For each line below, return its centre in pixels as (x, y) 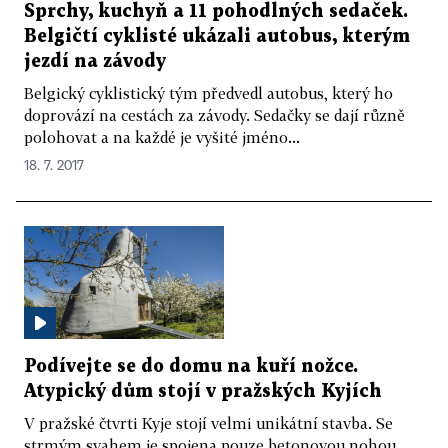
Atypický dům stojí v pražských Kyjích (203, 391)
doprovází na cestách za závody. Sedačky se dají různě (214, 114)
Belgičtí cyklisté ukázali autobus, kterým (217, 36)
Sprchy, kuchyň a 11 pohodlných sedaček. (216, 11)
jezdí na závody (95, 61)
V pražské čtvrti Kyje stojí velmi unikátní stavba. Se (208, 422)
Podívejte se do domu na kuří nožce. (191, 366)
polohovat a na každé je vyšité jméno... (162, 136)
